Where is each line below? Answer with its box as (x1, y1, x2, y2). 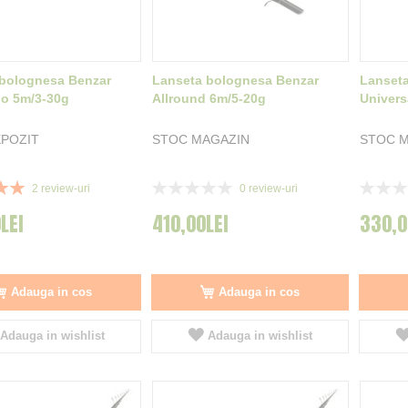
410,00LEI (151, 208, 229, 239)
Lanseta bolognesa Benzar (151, 73, 319, 88)
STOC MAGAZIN (151, 132, 250, 148)
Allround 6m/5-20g (151, 91, 266, 107)
